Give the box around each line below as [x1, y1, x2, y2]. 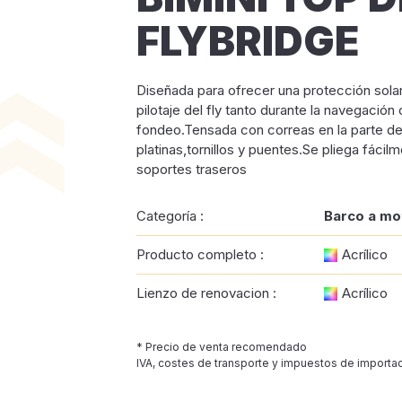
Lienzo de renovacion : [136, 284, 276, 301]
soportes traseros [136, 161, 247, 178]
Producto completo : [136, 246, 264, 263]
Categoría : [136, 207, 204, 224]
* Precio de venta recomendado [136, 340, 307, 354]
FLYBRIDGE [136, 16, 359, 66]
